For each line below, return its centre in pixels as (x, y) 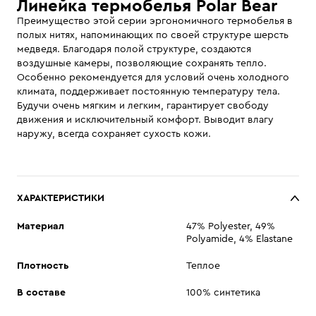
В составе (41, 293)
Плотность (43, 266)
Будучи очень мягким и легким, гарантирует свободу (143, 106)
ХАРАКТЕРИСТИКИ (61, 198)
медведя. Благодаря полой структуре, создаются (134, 49)
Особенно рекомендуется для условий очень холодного (153, 78)
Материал (41, 226)
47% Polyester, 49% (231, 226)
